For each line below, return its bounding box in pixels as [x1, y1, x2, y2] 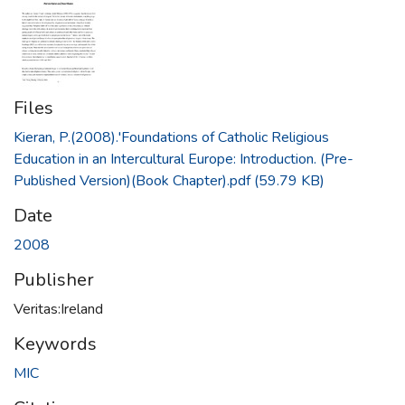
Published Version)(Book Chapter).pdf [14, 171, 250, 191]
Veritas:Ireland [14, 299, 103, 319]
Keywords [14, 332, 97, 356]
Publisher [14, 268, 94, 292]
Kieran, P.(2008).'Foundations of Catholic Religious [14, 127, 329, 147]
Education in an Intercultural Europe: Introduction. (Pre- [14, 149, 353, 169]
